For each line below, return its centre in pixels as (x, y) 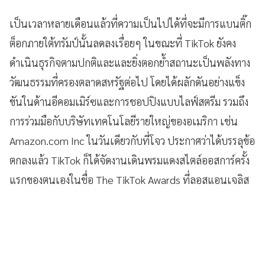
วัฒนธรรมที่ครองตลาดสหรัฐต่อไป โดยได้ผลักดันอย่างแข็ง (127, 82)
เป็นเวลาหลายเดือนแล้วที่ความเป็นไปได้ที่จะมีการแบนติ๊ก (130, 23)
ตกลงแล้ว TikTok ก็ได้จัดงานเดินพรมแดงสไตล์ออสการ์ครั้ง (130, 160)
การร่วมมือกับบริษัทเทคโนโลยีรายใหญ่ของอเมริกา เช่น (124, 121)
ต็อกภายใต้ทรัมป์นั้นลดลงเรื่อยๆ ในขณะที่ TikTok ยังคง (123, 43)
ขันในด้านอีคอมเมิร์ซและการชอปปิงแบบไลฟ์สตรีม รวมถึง (129, 101)
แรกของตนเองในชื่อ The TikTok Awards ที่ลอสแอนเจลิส (129, 180)
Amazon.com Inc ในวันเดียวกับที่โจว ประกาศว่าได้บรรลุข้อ (132, 140)
